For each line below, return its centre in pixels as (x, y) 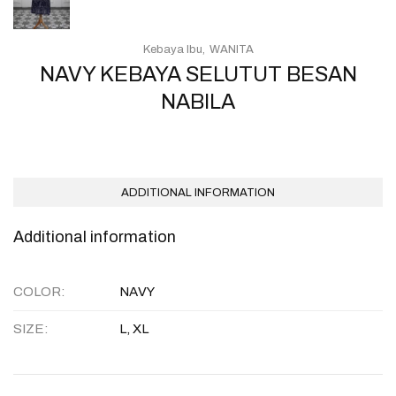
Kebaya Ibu (172, 49)
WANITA (231, 49)
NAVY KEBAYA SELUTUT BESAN (198, 74)
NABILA (198, 101)
